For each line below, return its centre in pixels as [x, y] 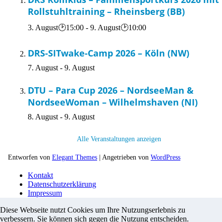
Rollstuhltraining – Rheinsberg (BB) [106, 12]
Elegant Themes [75, 157]
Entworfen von [30, 157]
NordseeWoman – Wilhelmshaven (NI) [113, 102]
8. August [43, 116]
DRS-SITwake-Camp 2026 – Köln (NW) [109, 53]
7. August [43, 67]
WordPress [166, 157]
